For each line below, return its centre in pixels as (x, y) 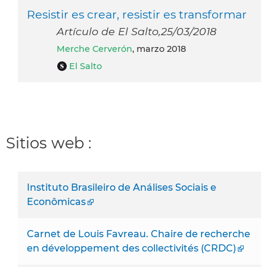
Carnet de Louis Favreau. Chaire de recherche (139, 234)
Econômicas (56, 201)
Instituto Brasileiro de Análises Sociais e (122, 187)
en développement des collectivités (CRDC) (131, 248)
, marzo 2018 (159, 49)
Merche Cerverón (99, 49)
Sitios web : (49, 143)
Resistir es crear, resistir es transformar (137, 15)
